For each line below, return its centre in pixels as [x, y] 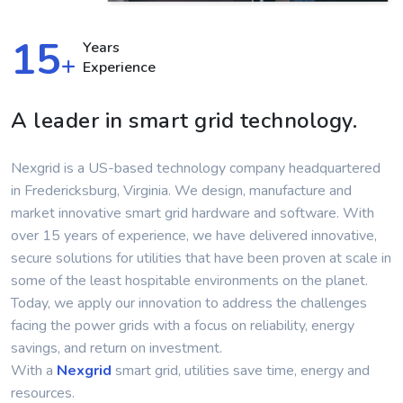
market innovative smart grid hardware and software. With [193, 213]
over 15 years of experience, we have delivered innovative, [194, 236]
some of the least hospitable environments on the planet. [189, 281]
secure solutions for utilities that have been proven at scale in [201, 258]
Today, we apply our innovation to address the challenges [189, 303]
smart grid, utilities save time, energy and [241, 371]
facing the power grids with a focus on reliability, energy [183, 326]
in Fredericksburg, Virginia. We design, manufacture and [181, 191]
